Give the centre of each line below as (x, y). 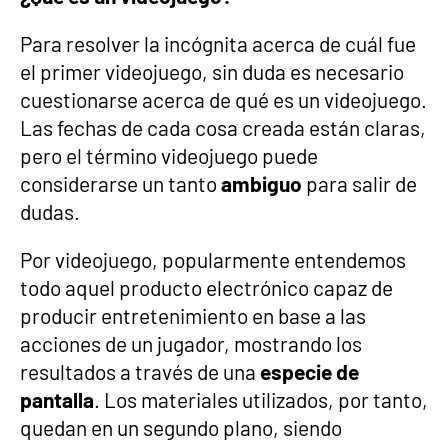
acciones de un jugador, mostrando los (191, 343)
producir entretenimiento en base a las (193, 315)
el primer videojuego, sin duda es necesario (212, 71)
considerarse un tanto (120, 183)
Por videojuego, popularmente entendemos (213, 259)
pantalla (57, 399)
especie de (309, 371)
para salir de (361, 183)
